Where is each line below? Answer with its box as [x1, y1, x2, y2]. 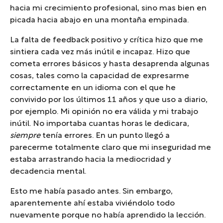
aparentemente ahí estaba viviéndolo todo [10, 200, 175, 208]
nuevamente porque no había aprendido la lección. [10, 212, 206, 220]
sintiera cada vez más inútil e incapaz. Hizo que [10, 49, 190, 56]
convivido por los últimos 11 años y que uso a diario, [10, 97, 208, 104]
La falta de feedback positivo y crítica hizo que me [10, 37, 203, 44]
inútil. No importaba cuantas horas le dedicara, [10, 120, 189, 128]
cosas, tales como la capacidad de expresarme [10, 73, 189, 80]
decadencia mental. [10, 168, 86, 176]
